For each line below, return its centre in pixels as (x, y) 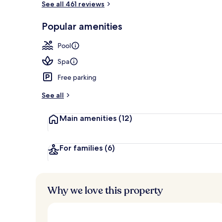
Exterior (195, 31)
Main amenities (88, 118)
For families (81, 148)
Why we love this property (105, 190)
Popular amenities (82, 26)
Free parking (77, 77)
